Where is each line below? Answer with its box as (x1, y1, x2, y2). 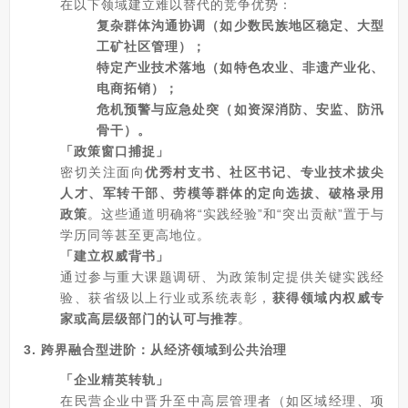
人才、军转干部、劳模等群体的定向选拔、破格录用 (60, 186, 384, 200)
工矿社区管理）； (97, 39, 206, 54)
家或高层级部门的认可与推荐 (60, 311, 238, 326)
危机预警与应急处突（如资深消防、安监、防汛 (97, 102, 384, 117)
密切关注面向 (60, 165, 145, 179)
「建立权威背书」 (60, 249, 169, 263)
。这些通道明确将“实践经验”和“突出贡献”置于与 (87, 207, 385, 221)
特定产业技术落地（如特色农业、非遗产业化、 (97, 60, 384, 75)
